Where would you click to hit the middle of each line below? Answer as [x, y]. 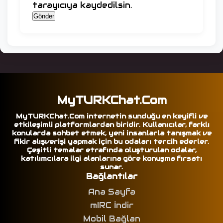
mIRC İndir [111, 205]
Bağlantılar [111, 176]
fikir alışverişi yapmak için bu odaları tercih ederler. [111, 141]
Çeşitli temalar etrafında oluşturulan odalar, [111, 150]
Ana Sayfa [111, 192]
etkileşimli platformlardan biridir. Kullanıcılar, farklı [111, 124]
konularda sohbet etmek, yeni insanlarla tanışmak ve [111, 133]
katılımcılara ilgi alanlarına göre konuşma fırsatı [111, 158]
